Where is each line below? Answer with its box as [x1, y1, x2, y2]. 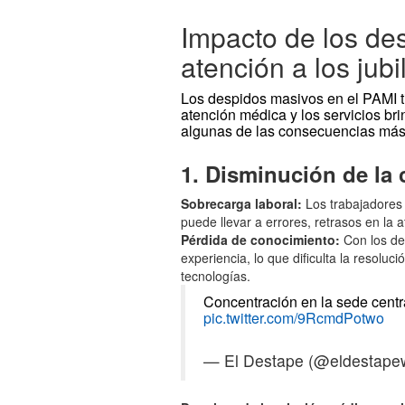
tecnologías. [181, 266, 251, 285]
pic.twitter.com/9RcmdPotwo [203, 306, 385, 328]
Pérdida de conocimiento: [181, 230, 341, 249]
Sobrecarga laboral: [181, 193, 303, 212]
